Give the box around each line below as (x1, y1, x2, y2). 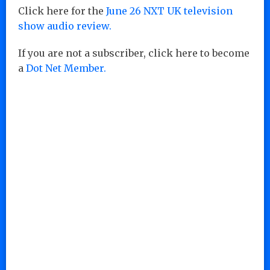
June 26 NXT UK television (106, 4, 233, 17)
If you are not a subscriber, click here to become (18, 46, 250, 59)
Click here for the (18, 4, 106, 17)
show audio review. (18, 19, 114, 32)
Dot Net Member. (26, 61, 106, 74)
